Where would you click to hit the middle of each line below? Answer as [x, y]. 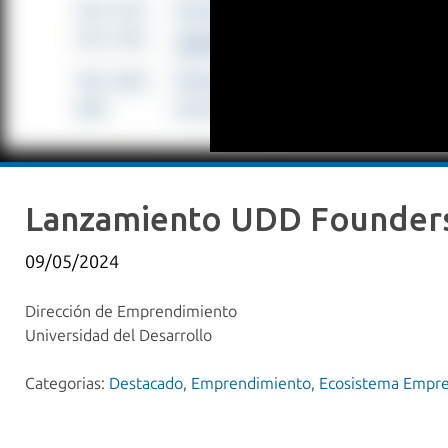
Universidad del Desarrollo [118, 336]
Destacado [146, 384]
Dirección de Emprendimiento [131, 312]
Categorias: [67, 384]
